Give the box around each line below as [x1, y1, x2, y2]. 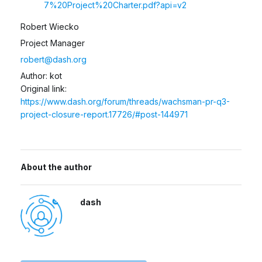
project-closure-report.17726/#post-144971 [20, 109, 188, 119]
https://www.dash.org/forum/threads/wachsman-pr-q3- [20, 96, 230, 106]
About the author [20, 162, 92, 172]
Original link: [20, 84, 67, 94]
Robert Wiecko [20, 22, 79, 32]
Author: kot [20, 71, 62, 81]
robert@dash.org [20, 54, 87, 64]
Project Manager [20, 38, 85, 48]
